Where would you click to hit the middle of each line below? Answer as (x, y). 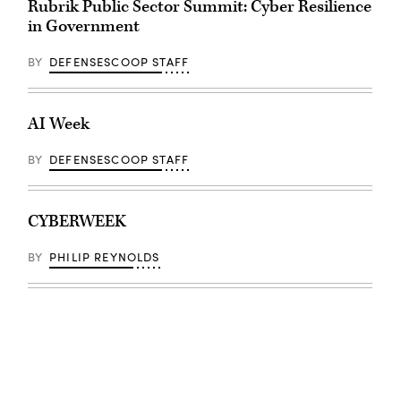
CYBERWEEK (77, 222)
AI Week (58, 124)
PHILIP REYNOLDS (105, 257)
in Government (83, 27)
